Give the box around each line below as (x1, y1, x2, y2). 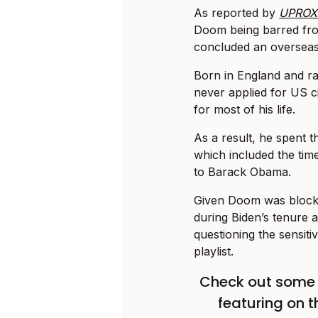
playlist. (194, 244, 234, 259)
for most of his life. (194, 102, 296, 117)
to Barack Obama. (194, 165, 292, 180)
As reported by (194, 6, 280, 21)
